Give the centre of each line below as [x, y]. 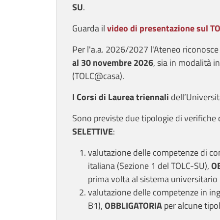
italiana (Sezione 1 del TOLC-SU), [150, 166]
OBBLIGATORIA [133, 206]
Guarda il [89, 28]
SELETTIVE [93, 132]
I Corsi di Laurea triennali [121, 97]
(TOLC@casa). [98, 76]
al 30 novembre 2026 [113, 63]
